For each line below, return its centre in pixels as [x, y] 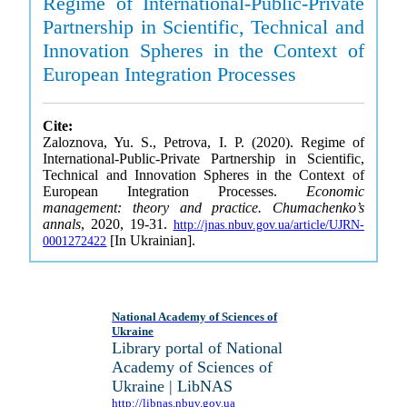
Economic [335, 191]
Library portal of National [198, 348]
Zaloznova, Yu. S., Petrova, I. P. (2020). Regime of [203, 142]
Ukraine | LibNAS [173, 386]
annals [62, 224]
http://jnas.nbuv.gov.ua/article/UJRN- [268, 225]
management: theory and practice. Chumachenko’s [203, 208]
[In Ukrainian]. [151, 240]
